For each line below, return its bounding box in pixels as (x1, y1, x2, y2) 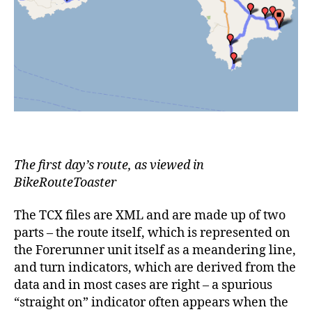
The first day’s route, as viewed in (14, 157, 204, 173)
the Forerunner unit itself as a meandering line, (14, 242, 296, 259)
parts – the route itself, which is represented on (14, 225, 290, 242)
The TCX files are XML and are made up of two (14, 208, 286, 224)
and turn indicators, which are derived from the (14, 260, 296, 276)
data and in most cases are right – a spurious (14, 277, 272, 294)
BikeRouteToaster (14, 174, 116, 191)
